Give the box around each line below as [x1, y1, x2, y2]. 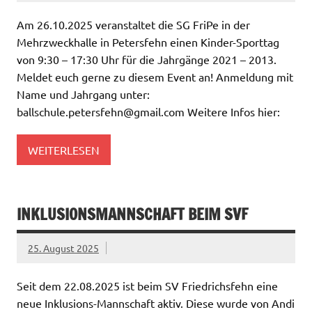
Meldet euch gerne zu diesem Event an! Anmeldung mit [17, 70, 293, 84]
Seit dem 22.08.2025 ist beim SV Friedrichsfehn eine [17, 279, 278, 293]
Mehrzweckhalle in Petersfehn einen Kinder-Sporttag [17, 35, 279, 49]
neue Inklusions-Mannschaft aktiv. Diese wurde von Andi [17, 296, 295, 311]
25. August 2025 [28, 242, 99, 254]
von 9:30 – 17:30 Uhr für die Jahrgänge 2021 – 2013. [17, 52, 276, 67]
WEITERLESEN [28, 142, 100, 157]
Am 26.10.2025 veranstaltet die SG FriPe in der [17, 17, 250, 32]
